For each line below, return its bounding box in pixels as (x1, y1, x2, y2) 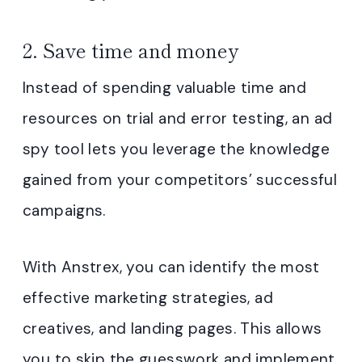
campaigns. (23, 200, 106, 221)
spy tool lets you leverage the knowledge (23, 139, 330, 159)
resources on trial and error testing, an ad (23, 108, 333, 128)
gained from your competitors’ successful (23, 170, 338, 190)
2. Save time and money (23, 36, 238, 64)
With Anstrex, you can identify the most (23, 257, 320, 277)
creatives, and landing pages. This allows (23, 318, 322, 339)
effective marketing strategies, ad (23, 288, 273, 308)
